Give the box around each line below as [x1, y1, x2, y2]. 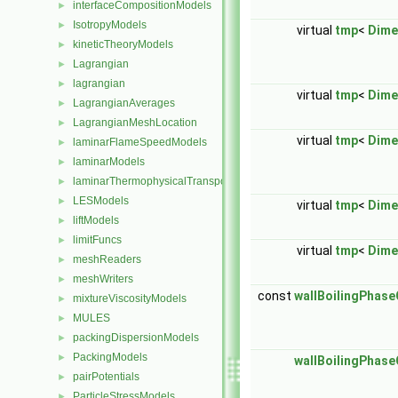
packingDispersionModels [73, 331, 199, 344]
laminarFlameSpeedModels [73, 136, 207, 148]
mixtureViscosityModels [73, 292, 187, 305]
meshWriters [73, 273, 133, 285]
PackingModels [73, 351, 147, 363]
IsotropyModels [73, 19, 147, 31]
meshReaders [73, 253, 141, 266]
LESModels [73, 195, 129, 207]
